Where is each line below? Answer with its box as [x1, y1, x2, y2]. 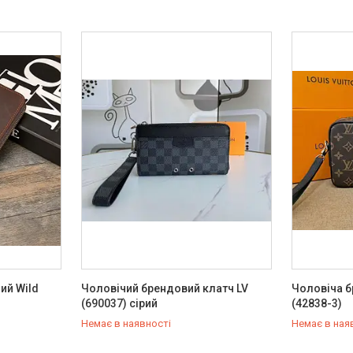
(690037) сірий [80, 297, 158, 310]
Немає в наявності [80, 318, 171, 329]
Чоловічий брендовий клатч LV [80, 282, 248, 295]
